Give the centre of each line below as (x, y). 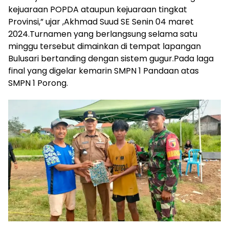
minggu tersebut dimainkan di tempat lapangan (105, 47)
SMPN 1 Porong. (38, 83)
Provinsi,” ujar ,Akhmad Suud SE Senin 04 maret (101, 22)
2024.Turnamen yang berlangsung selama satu (103, 34)
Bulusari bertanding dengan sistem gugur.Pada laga (111, 59)
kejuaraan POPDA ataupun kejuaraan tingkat (98, 10)
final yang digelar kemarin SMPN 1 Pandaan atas (104, 71)
